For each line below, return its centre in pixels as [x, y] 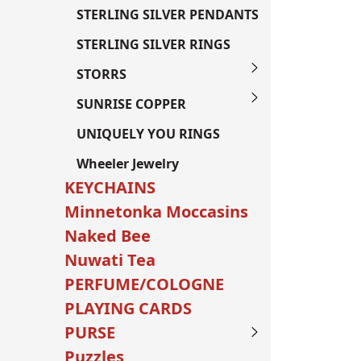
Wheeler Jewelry [128, 164]
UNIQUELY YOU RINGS [148, 134]
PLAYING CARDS [128, 308]
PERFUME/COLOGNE [144, 284]
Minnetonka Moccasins [156, 212]
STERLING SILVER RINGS [154, 44]
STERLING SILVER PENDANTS [168, 15]
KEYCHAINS [110, 187]
